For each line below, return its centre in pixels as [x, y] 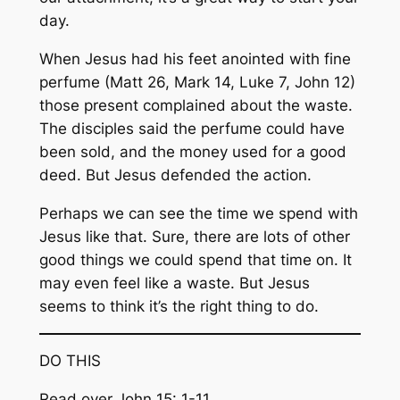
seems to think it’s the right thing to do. [179, 306]
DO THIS [70, 361]
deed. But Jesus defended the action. [175, 175]
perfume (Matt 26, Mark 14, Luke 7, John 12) [197, 83]
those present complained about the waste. [196, 106]
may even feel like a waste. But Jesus [174, 283]
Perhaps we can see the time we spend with [198, 213]
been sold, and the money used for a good [192, 152]
